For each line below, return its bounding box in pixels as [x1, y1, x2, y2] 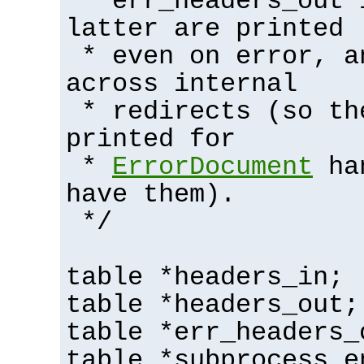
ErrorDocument [112, 152, 313, 182]
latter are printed [66, 14, 344, 44]
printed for [66, 124, 236, 154]
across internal [66, 69, 297, 99]
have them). [66, 180, 236, 210]
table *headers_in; [66, 262, 344, 292]
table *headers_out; [66, 290, 359, 320]
